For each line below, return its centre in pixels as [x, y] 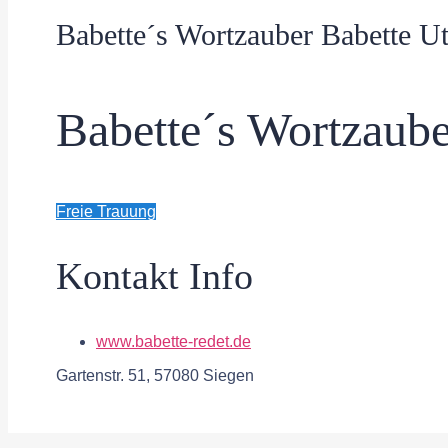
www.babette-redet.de [173, 341]
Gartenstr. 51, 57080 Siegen [155, 375]
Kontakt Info [154, 276]
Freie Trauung [106, 211]
